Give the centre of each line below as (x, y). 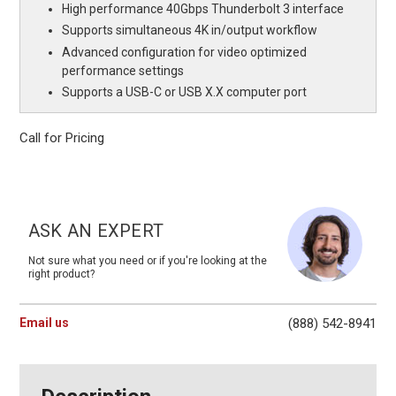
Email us (44, 322)
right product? (61, 274)
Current (37, 165)
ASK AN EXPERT (96, 230)
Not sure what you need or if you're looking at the (147, 260)
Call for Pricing (61, 137)
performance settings (123, 70)
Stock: (35, 182)
